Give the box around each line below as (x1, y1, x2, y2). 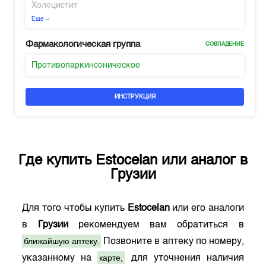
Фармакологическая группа (26, 40, 141, 49)
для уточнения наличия (125, 254, 244, 263)
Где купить (18, 154, 96, 168)
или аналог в (157, 154, 248, 168)
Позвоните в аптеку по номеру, (101, 237, 244, 246)
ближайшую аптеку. (24, 236, 100, 246)
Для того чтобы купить (22, 204, 128, 213)
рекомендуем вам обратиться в (68, 220, 244, 230)
